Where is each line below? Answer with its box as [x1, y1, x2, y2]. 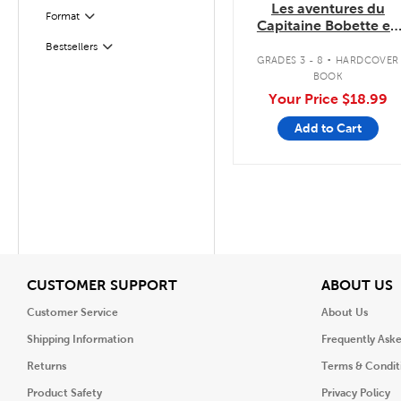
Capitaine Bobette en [256, 18, 399, 33]
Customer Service [27, 306, 118, 319]
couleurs [298, 35, 358, 50]
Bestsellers [46, 40, 98, 53]
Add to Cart [294, 121, 362, 135]
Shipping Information [27, 333, 133, 346]
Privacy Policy [320, 387, 390, 399]
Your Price [268, 91, 342, 107]
